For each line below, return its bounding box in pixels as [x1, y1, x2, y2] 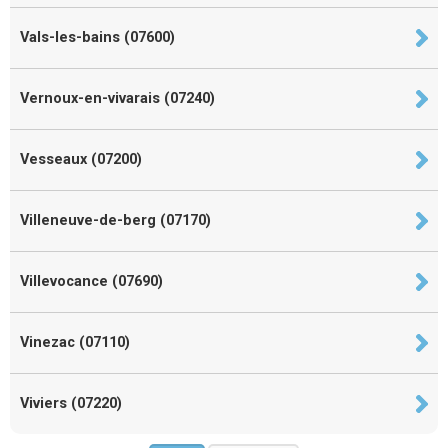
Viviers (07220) [20, 394, 122, 412]
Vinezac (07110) [20, 333, 130, 351]
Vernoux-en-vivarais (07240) [20, 89, 215, 107]
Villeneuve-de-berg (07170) [20, 211, 211, 229]
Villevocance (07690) [20, 272, 163, 290]
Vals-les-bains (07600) [20, 28, 175, 46]
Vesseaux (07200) [20, 150, 142, 168]
